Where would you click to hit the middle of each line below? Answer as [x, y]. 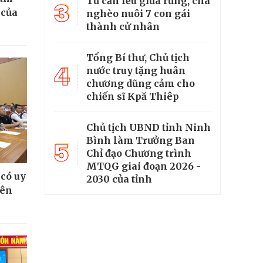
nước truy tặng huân [136, 70]
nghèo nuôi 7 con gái [138, 13]
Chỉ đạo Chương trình [139, 153]
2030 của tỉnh [119, 179]
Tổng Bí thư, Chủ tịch [138, 57]
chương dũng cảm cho [141, 83]
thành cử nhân [123, 26]
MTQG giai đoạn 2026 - [144, 166]
